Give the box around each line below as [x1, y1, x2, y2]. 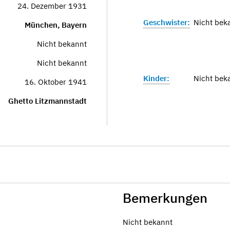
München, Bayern [25, 20, 87, 30]
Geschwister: [143, 17, 190, 27]
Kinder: [143, 73, 169, 83]
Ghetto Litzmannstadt [8, 96, 87, 106]
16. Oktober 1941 [25, 77, 87, 87]
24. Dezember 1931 [17, 1, 87, 11]
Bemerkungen [123, 189, 207, 206]
